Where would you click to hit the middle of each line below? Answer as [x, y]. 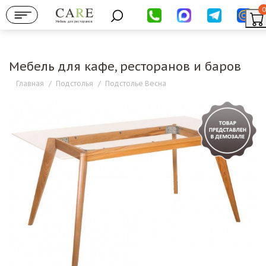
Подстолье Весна [136, 83]
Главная [30, 83]
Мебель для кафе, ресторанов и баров [125, 66]
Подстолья [75, 83]
